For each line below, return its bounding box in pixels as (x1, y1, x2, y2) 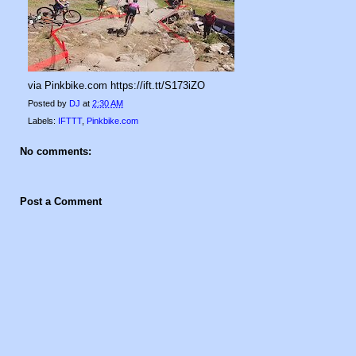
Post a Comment (20, 195, 102, 207)
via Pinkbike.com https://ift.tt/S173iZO (28, 79, 205, 91)
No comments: (20, 145, 91, 157)
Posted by (28, 99, 69, 108)
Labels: (28, 116, 58, 126)
